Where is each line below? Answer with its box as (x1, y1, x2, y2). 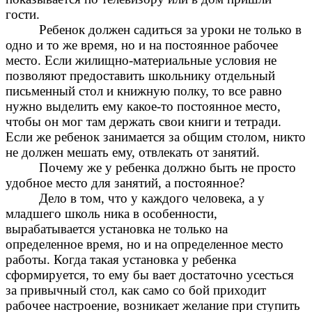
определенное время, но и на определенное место (6, 237, 283, 252)
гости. (6, 7, 40, 22)
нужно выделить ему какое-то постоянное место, (6, 99, 281, 114)
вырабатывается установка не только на (6, 221, 228, 237)
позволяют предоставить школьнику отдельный (6, 68, 275, 84)
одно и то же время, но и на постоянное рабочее (6, 38, 278, 53)
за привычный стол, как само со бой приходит (6, 283, 266, 298)
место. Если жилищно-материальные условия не (6, 53, 276, 68)
